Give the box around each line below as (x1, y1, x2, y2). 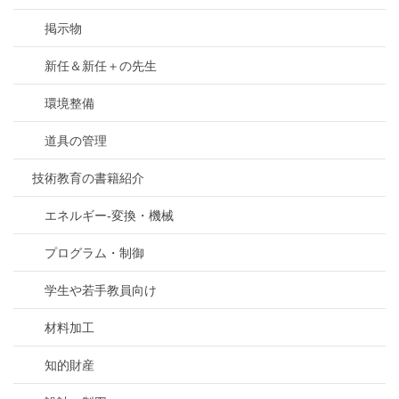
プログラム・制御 (45, 245, 144, 260)
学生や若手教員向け (45, 282, 157, 297)
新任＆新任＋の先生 (45, 58, 157, 73)
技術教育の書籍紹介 (32, 170, 144, 185)
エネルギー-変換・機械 (45, 208, 174, 223)
